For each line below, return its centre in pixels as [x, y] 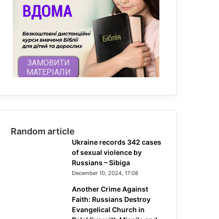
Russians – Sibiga [101, 163]
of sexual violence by [107, 152]
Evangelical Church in [108, 209]
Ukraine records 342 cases [117, 142]
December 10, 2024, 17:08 [105, 173]
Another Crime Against [110, 189]
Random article [43, 131]
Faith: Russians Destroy [111, 199]
